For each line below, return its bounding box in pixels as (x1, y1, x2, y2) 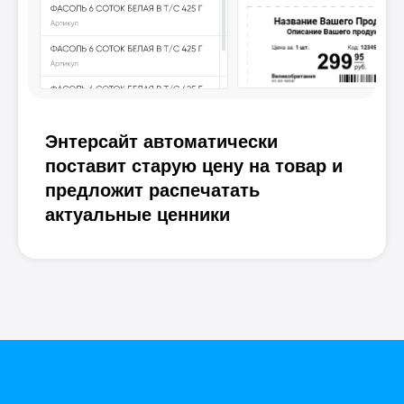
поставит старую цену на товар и (45, 156, 343, 177)
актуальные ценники (45, 205, 230, 225)
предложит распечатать (45, 180, 260, 201)
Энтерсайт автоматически (45, 132, 278, 152)
